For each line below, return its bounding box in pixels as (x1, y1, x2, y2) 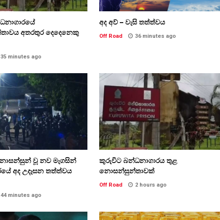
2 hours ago (135, 181, 166, 188)
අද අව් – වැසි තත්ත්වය (99, 17, 165, 27)
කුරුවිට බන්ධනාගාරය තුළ (99, 156, 177, 165)
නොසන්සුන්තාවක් (99, 166, 155, 175)
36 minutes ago (135, 32, 176, 39)
